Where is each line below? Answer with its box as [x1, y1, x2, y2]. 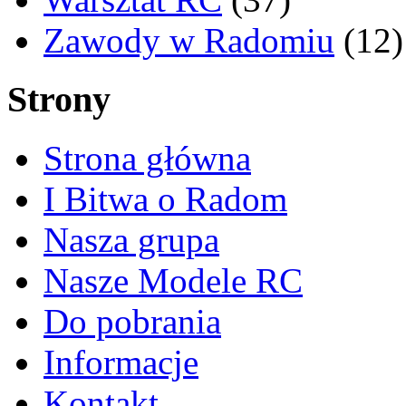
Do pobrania [43, 301, 221, 341]
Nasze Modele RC [43, 260, 303, 300]
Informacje [43, 342, 198, 382]
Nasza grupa [43, 219, 219, 259]
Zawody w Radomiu [43, 21, 334, 61]
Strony [7, 79, 111, 121]
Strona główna [43, 138, 251, 178]
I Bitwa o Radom [43, 179, 287, 218]
